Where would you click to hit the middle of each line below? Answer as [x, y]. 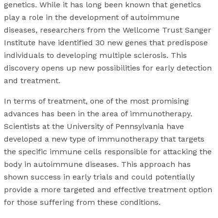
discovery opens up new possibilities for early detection [108, 68]
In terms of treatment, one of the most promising [96, 101]
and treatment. [32, 81]
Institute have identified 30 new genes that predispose [106, 43]
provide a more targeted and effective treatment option [108, 190]
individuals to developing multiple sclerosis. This [95, 55]
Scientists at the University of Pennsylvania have [94, 127]
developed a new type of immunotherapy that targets [104, 139]
